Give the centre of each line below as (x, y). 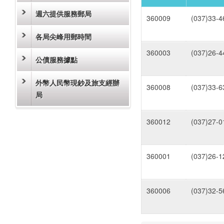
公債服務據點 (56, 59)
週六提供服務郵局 (63, 13)
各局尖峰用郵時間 (63, 36)
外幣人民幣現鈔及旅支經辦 (77, 82)
